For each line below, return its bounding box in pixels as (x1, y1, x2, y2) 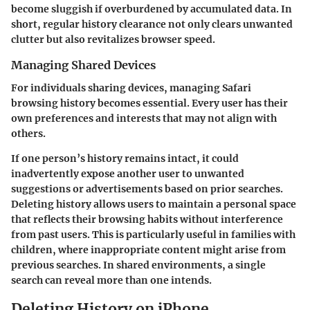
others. (11, 127, 46, 140)
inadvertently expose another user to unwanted (11, 167, 244, 180)
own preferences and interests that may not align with (11, 111, 277, 125)
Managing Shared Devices (11, 58, 156, 73)
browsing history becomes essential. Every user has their (11, 96, 288, 109)
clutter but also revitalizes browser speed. (11, 33, 215, 46)
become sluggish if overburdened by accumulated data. (11, 3, 279, 16)
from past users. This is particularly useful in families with (11, 228, 295, 241)
